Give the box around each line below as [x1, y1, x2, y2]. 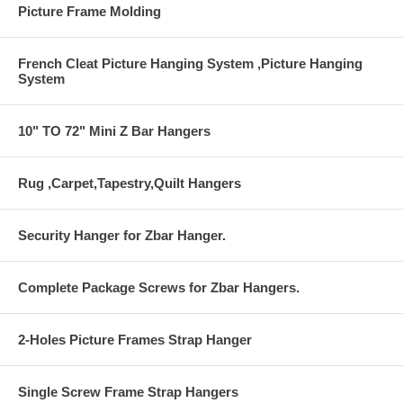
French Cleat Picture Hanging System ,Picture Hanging [18, 56, 363, 72]
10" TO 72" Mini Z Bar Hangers [18, 123, 210, 139]
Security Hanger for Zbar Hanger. [18, 228, 226, 244]
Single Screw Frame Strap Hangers [18, 384, 238, 400]
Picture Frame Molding [18, 4, 161, 20]
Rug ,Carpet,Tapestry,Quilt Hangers [18, 175, 241, 192]
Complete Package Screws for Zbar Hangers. [18, 280, 300, 296]
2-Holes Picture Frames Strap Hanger [18, 332, 252, 348]
